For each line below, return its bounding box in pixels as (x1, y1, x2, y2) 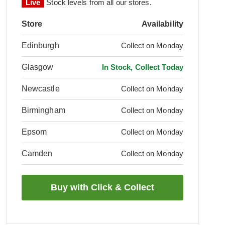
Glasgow (21, 63, 54, 71)
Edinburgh (21, 41, 59, 50)
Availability (141, 20, 183, 28)
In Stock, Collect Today (101, 63, 183, 71)
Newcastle (21, 84, 60, 93)
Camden (21, 149, 53, 158)
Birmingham (21, 106, 65, 115)
